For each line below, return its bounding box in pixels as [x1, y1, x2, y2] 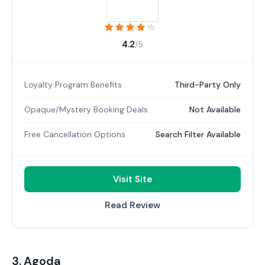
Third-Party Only [174, 79, 241, 90]
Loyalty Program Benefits [24, 79, 122, 90]
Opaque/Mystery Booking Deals [24, 104, 148, 115]
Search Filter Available [156, 129, 241, 140]
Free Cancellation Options [24, 129, 125, 140]
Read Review [105, 199, 160, 211]
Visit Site [113, 173, 152, 185]
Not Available [189, 104, 241, 115]
